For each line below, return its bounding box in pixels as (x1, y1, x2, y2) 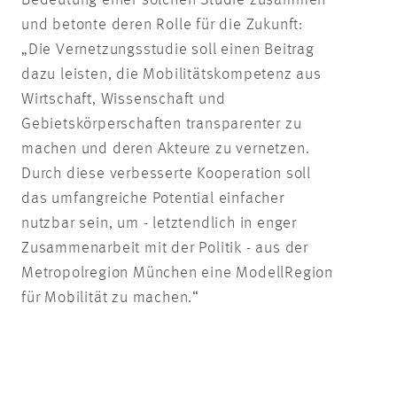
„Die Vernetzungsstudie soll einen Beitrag (21, 41, 315, 58)
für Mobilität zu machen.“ (21, 289, 200, 306)
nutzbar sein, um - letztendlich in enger (21, 214, 297, 231)
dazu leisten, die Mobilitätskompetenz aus (21, 66, 322, 82)
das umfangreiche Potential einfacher (21, 190, 284, 206)
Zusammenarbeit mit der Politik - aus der (21, 239, 308, 256)
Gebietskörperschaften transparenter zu (21, 115, 302, 132)
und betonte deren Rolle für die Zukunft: (21, 16, 303, 33)
